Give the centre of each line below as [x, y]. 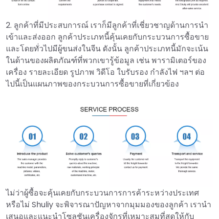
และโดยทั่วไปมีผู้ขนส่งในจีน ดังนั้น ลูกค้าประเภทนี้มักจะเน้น [107, 49]
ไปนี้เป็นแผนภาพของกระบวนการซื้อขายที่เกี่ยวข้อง [92, 84]
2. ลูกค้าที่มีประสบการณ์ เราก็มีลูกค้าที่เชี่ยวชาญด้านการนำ [107, 25]
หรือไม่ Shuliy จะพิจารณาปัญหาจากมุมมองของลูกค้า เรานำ [109, 204]
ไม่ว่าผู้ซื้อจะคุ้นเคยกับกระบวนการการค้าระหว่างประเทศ [102, 193]
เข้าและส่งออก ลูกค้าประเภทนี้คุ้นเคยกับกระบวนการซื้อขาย [107, 37]
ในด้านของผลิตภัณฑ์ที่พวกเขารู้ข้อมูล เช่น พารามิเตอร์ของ [106, 61]
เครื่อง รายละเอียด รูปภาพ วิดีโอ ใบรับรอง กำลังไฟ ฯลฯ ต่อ [105, 72]
